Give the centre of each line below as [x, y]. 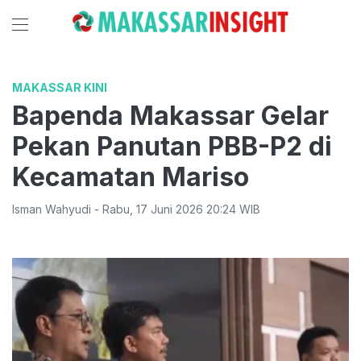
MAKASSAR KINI [60, 87]
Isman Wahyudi [52, 209]
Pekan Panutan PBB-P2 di [172, 146]
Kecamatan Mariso [131, 177]
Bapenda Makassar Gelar [170, 116]
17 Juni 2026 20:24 [186, 209]
